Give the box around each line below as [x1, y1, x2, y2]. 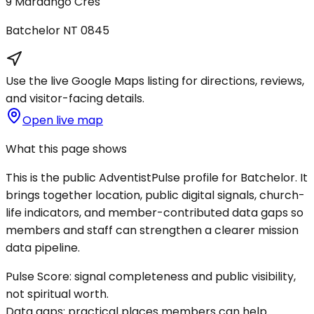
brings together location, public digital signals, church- [6, 186, 305, 203]
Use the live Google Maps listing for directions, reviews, [6, 72, 304, 89]
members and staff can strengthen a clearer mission [6, 221, 299, 238]
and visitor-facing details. [6, 90, 144, 107]
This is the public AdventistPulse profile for [6, 169, 240, 186]
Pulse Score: [6, 268, 71, 285]
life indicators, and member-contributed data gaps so [6, 204, 303, 221]
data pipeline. [6, 239, 80, 256]
